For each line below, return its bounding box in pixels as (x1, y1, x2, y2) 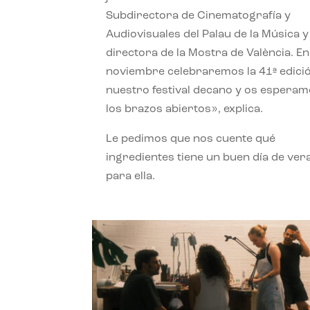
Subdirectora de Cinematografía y (106, 10, 291, 22)
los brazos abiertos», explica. (106, 104, 264, 116)
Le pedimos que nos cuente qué (106, 134, 276, 145)
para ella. (106, 171, 156, 183)
